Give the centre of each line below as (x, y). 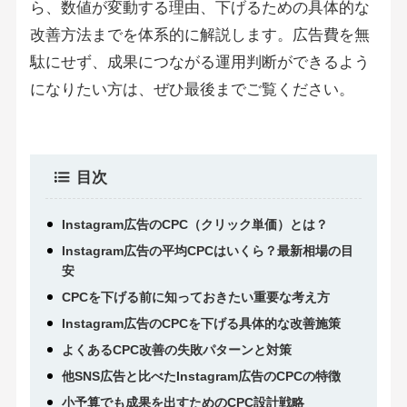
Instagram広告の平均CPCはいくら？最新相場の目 (207, 251)
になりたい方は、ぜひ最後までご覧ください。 (192, 90)
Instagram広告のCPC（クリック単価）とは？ (194, 225)
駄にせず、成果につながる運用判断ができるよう (199, 63)
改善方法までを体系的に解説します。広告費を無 (199, 35)
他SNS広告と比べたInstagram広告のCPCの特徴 (201, 377)
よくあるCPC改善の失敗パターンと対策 (176, 350)
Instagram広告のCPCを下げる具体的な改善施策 (201, 324)
